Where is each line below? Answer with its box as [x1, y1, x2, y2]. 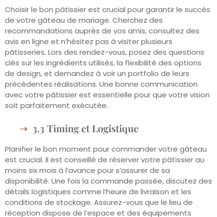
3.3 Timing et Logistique [32, 122, 139, 135]
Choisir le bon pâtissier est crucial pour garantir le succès [5, 4, 210, 15]
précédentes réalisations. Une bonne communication [5, 78, 198, 89]
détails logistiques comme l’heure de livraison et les [5, 186, 191, 197]
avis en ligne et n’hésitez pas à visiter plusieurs [5, 36, 172, 46]
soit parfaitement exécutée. [5, 100, 108, 110]
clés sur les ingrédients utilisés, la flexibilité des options [5, 57, 201, 68]
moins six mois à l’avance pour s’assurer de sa [5, 165, 170, 175]
